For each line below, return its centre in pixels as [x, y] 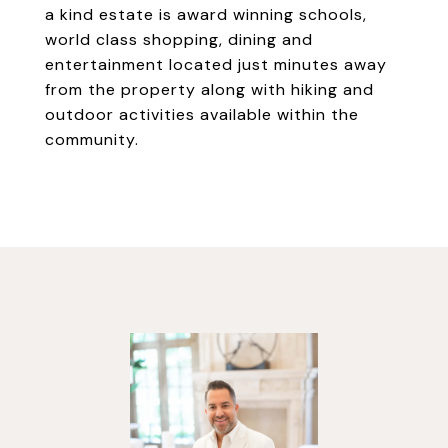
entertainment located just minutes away [216, 64]
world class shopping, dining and [179, 39]
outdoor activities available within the [202, 114]
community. [92, 139]
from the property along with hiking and [209, 89]
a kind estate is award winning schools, [206, 14]
